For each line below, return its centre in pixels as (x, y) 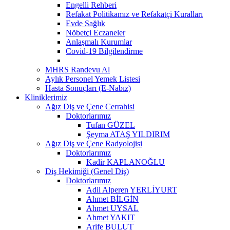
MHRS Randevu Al (78, 69)
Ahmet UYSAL (112, 208)
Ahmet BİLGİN (112, 199)
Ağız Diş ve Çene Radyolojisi (94, 143)
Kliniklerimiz (46, 97)
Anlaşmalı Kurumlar (99, 42)
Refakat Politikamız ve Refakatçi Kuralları (134, 14)
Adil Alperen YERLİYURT (132, 189)
